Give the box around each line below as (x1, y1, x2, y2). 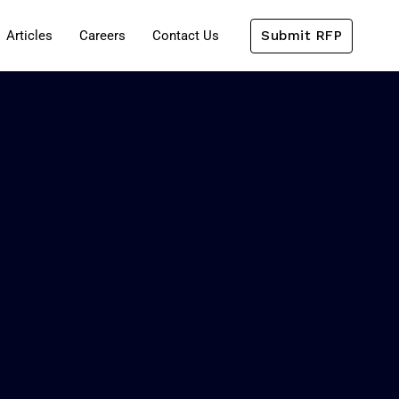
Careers (79, 28, 126, 44)
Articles (6, 28, 53, 44)
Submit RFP (261, 27, 342, 44)
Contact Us (152, 28, 219, 44)
